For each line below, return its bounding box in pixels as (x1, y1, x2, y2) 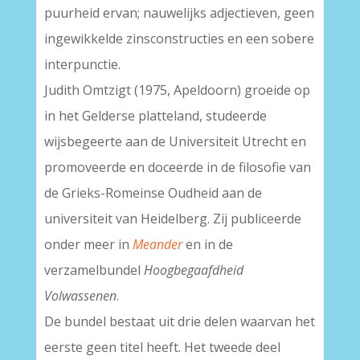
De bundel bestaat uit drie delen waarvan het (43, 313, 315, 330)
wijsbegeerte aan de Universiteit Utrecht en (43, 133, 306, 150)
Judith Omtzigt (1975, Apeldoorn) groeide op (43, 81, 310, 99)
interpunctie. (43, 55, 121, 73)
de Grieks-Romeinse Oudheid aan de (43, 184, 262, 202)
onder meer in (43, 235, 133, 253)
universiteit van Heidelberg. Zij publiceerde (43, 210, 301, 227)
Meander (132, 235, 182, 253)
